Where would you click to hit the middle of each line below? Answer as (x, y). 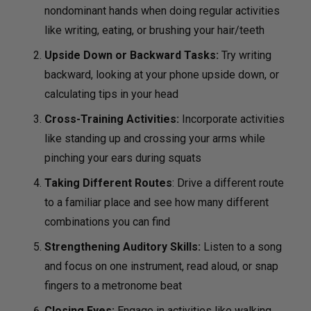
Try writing (246, 56)
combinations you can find (107, 222)
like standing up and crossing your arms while (155, 139)
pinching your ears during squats (123, 158)
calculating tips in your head (111, 94)
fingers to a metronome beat (113, 286)
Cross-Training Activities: (112, 119)
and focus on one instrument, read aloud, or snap (161, 267)
